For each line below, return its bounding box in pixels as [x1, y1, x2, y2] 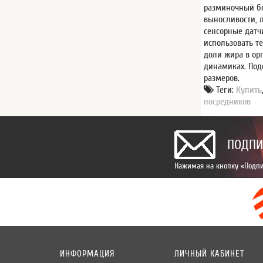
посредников [204, 96, 251, 107]
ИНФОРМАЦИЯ [60, 248, 115, 259]
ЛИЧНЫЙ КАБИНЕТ [174, 248, 244, 259]
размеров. [204, 72, 240, 83]
